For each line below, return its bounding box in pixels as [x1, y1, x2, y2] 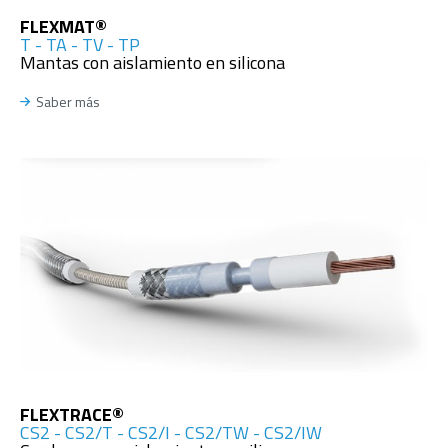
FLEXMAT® [20, 13, 107, 41]
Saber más [35, 90, 100, 112]
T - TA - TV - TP [20, 31, 140, 59]
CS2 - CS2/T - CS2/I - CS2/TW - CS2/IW [20, 418, 322, 446]
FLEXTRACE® [20, 400, 124, 428]
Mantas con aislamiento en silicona [20, 49, 285, 77]
